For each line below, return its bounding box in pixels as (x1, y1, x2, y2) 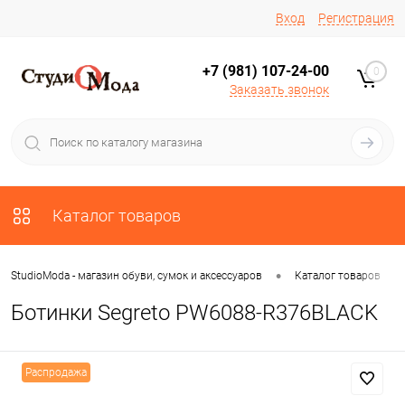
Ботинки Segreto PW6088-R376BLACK (11, 300, 378, 325)
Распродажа (25, 366, 87, 379)
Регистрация (318, 11, 394, 25)
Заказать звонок (230, 81, 329, 97)
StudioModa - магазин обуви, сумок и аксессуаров (11, 269, 262, 283)
